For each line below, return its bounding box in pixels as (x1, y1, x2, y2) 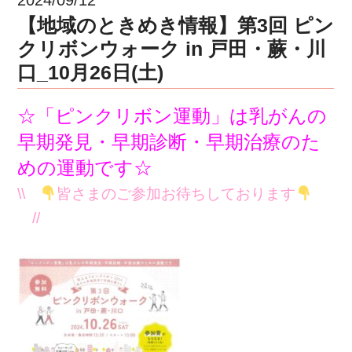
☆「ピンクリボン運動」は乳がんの (17, 104, 328, 126)
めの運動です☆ (17, 156, 153, 178)
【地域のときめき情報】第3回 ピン (17, 13, 335, 36)
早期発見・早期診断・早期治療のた (17, 130, 321, 152)
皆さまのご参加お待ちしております (57, 185, 296, 202)
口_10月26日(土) (17, 60, 164, 83)
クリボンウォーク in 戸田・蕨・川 (17, 37, 327, 60)
